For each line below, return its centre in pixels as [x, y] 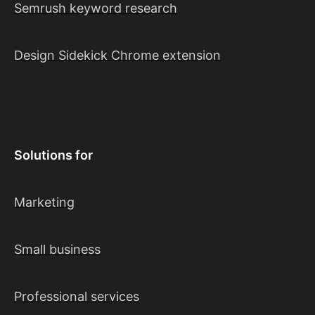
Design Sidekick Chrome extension [117, 56]
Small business [57, 250]
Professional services [77, 297]
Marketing [44, 202]
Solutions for [53, 155]
